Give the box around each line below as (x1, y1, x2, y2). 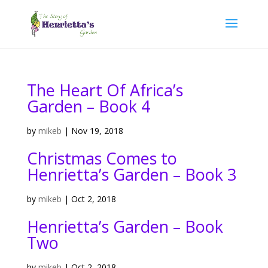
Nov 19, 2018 (71, 125, 123, 136)
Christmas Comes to (26, 147, 177, 169)
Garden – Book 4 (26, 95, 150, 117)
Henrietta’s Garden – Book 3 (26, 163, 236, 185)
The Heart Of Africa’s (26, 79, 183, 101)
